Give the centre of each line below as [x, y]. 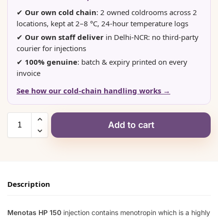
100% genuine [51, 62]
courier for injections [51, 48]
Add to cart [131, 125]
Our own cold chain [61, 12]
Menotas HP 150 [34, 212]
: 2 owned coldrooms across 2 [147, 12]
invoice [28, 73]
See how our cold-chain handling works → [93, 91]
